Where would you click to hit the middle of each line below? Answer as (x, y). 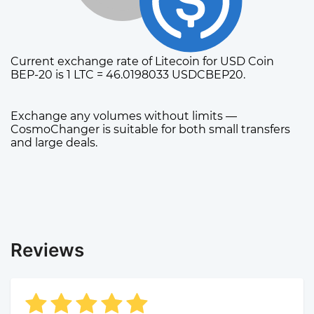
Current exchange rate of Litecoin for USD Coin (142, 62)
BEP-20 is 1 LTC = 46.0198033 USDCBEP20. (128, 75)
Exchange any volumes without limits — (124, 116)
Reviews (47, 250)
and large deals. (54, 143)
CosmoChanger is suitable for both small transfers (150, 130)
